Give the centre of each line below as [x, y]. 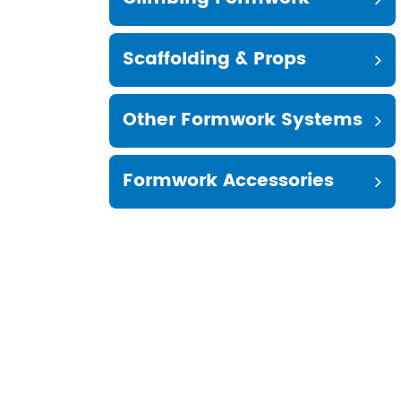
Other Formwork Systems [243, 120]
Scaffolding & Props [214, 60]
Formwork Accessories [228, 181]
